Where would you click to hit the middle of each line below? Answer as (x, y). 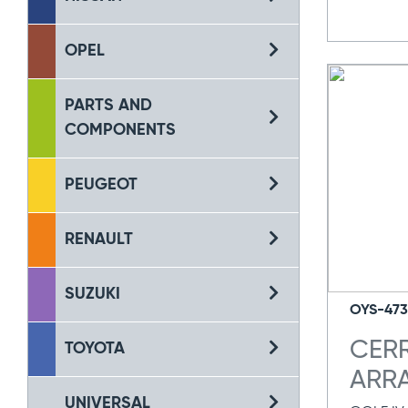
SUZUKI (92, 294)
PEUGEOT (101, 185)
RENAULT (99, 240)
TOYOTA (95, 349)
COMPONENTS (120, 130)
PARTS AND (108, 106)
